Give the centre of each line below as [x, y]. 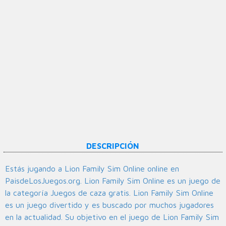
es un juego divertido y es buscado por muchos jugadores [109, 205]
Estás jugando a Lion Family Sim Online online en [92, 169]
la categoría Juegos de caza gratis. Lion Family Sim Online [109, 193]
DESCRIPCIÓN [113, 146]
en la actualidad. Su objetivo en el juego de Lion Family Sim [112, 217]
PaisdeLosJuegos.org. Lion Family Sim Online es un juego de [113, 181]
